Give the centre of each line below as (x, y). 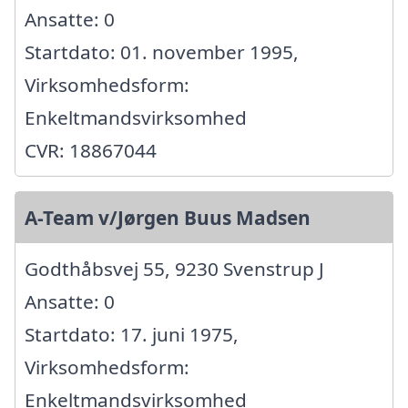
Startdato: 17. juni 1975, (132, 335)
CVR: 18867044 (91, 151)
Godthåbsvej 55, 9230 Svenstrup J (174, 269)
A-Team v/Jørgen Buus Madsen (168, 218)
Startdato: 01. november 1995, (162, 52)
